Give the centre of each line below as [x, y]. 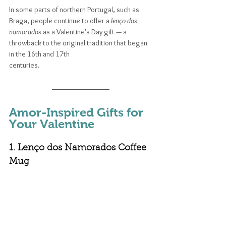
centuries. [25, 65]
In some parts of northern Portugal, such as [75, 9]
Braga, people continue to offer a [60, 20]
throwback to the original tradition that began [79, 43]
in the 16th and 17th [40, 54]
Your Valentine [52, 124]
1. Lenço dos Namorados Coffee [79, 148]
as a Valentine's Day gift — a [85, 32]
